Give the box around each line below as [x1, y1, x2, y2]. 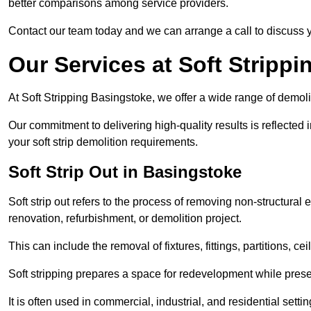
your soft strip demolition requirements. [8, 136, 198, 149]
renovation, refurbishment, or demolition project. [8, 212, 242, 225]
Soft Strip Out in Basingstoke [8, 162, 242, 182]
